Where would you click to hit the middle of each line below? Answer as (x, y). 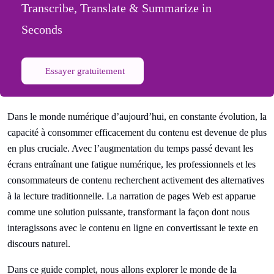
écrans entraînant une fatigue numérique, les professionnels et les (131, 164)
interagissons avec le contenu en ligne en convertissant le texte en (133, 228)
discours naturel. (39, 244)
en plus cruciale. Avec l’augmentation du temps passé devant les (130, 148)
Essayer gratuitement (85, 71)
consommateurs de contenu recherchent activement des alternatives (136, 180)
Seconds (42, 29)
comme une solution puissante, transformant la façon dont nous (128, 212)
